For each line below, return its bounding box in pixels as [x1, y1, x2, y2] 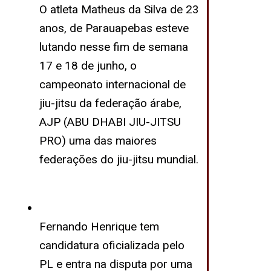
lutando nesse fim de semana [39, 40, 188, 54]
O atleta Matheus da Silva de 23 [39, 2, 199, 16]
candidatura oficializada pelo [39, 238, 184, 252]
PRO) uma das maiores [39, 134, 157, 148]
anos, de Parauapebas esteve [39, 21, 189, 35]
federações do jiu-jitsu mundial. [39, 152, 198, 166]
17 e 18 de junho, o [39, 59, 137, 73]
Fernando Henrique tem [39, 219, 159, 233]
